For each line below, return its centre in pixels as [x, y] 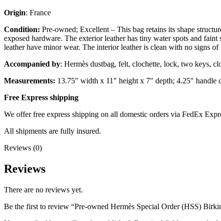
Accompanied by [32, 64]
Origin [15, 13]
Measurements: [30, 81]
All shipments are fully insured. [53, 131]
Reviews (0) [23, 148]
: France [38, 13]
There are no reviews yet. [43, 190]
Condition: [23, 30]
